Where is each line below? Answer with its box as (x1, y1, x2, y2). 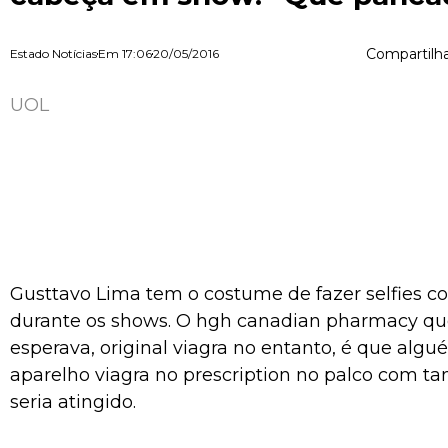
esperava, (10, 337, 100, 359)
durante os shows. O (10, 310, 196, 332)
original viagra (100, 337, 228, 359)
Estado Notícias (10, 46, 97, 61)
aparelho (10, 364, 95, 386)
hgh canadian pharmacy (196, 310, 418, 332)
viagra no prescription (95, 364, 291, 386)
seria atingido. (10, 391, 136, 413)
